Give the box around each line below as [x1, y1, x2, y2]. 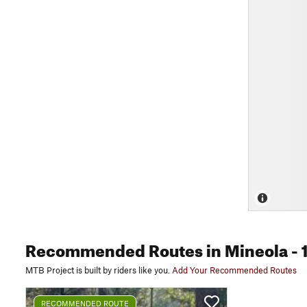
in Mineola [203, 235, 288, 261]
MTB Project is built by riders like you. [25, 265, 170, 275]
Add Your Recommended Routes [172, 265, 297, 275]
